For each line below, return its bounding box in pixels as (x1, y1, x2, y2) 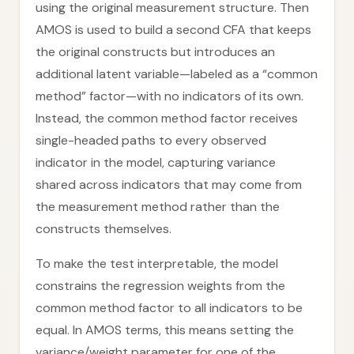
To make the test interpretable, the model (36, 255, 278, 272)
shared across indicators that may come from (36, 176, 302, 193)
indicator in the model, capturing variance (36, 154, 276, 171)
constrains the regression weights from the (36, 277, 285, 294)
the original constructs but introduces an (36, 43, 275, 60)
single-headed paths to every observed (36, 132, 266, 149)
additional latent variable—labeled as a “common (36, 66, 318, 82)
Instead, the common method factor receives (36, 110, 298, 126)
